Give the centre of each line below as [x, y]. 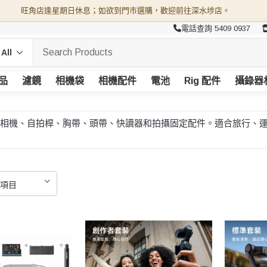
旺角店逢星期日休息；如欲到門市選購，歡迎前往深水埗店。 [125, 10]
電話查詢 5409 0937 [216, 28]
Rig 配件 [202, 81]
